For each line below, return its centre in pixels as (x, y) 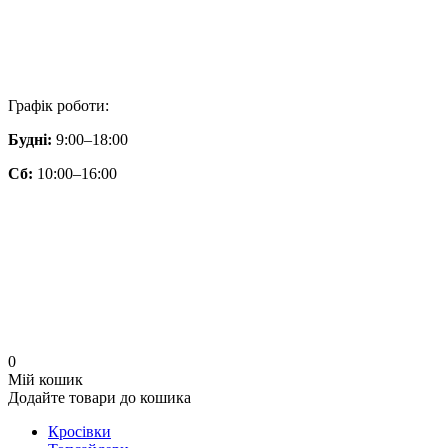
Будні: (30, 139)
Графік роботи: (58, 105)
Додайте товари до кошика (99, 397)
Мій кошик (45, 379)
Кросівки (79, 431)
